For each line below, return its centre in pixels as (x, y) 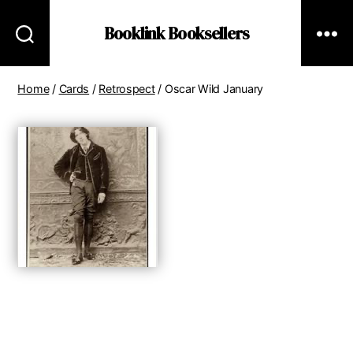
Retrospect (127, 89)
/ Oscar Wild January (209, 89)
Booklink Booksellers (176, 33)
